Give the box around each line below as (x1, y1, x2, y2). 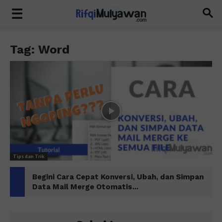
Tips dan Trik (13, 153, 45, 160)
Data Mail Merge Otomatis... (32, 182, 138, 192)
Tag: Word (10, 43, 69, 56)
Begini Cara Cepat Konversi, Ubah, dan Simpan (32, 172, 204, 182)
